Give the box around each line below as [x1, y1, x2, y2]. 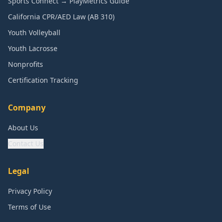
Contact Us [8, 139, 44, 148]
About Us [8, 123, 38, 132]
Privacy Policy [8, 186, 52, 196]
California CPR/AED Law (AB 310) [8, 12, 114, 21]
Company [8, 102, 46, 113]
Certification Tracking [8, 75, 78, 85]
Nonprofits [8, 59, 43, 69]
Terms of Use [8, 202, 51, 212]
